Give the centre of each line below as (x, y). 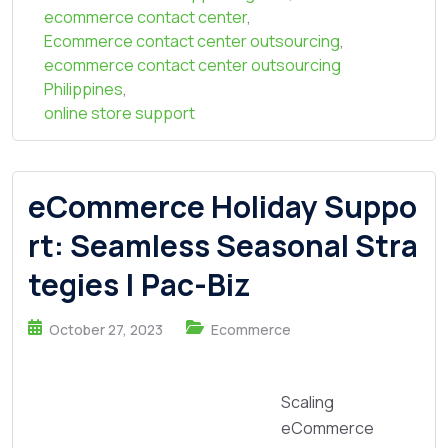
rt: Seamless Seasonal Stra (223, 245)
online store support (119, 113)
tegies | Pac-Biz (139, 284)
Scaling (307, 401)
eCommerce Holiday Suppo (222, 206)
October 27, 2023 (106, 329)
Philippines (83, 89)
